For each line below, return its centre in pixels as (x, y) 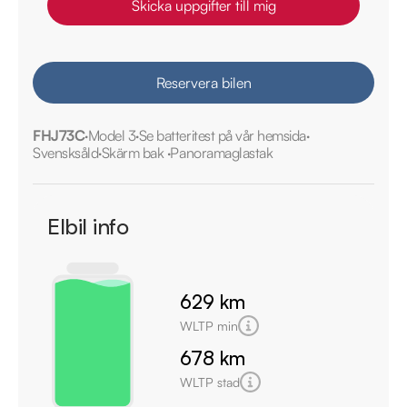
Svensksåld (66, 152)
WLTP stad (210, 382)
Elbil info (88, 226)
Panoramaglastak (222, 152)
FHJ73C (59, 135)
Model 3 (112, 135)
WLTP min (209, 325)
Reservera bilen (203, 82)
